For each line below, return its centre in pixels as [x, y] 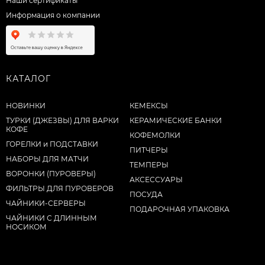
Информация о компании [53, 15]
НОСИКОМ [26, 227]
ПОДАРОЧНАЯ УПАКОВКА [180, 209]
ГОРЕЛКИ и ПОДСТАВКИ [52, 144]
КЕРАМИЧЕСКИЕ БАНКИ [176, 120]
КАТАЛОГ [28, 78]
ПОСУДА [146, 194]
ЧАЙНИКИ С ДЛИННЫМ [51, 218]
